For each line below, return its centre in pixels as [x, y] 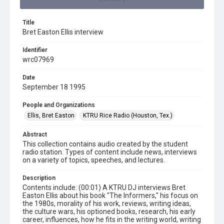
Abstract [35, 134]
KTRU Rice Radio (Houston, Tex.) [128, 115]
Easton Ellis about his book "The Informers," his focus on [110, 195]
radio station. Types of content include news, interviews [110, 152]
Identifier [35, 50]
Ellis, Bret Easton [51, 115]
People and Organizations [59, 105]
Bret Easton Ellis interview [63, 32]
